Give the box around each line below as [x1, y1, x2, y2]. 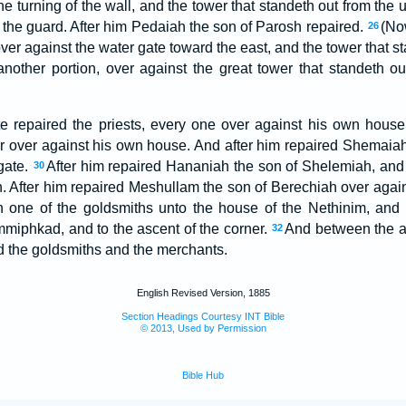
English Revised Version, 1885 [136, 287, 270, 298]
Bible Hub [182, 370, 224, 381]
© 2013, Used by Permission [140, 323, 266, 333]
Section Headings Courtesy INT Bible [121, 311, 285, 322]
